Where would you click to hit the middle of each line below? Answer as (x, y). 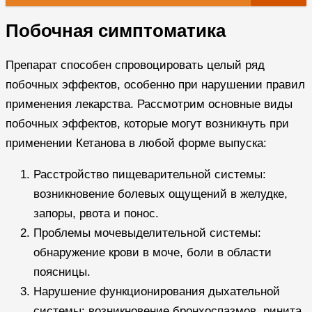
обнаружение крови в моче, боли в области (153, 252)
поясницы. (62, 272)
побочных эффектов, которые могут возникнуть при (147, 123)
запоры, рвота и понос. (96, 213)
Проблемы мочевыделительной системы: (147, 233)
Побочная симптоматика (116, 31)
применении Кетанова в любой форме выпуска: (136, 143)
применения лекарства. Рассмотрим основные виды (149, 104)
